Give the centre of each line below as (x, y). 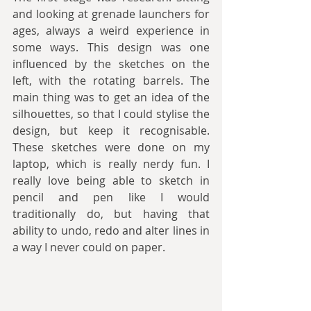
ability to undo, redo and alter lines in (111, 230)
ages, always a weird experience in (111, 31)
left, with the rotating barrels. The (111, 81)
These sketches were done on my (111, 147)
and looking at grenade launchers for (111, 14)
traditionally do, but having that (111, 214)
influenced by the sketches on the (111, 64)
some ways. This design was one (111, 47)
